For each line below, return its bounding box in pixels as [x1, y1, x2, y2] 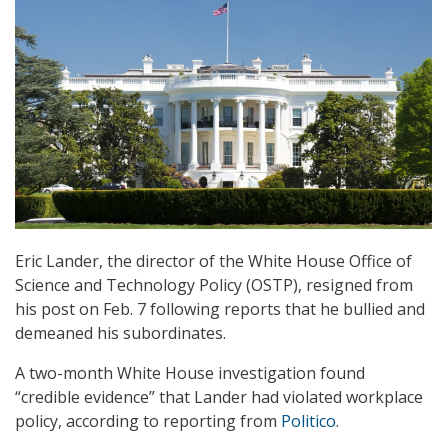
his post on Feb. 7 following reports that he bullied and [15, 298, 425, 321]
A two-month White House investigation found [15, 362, 365, 385]
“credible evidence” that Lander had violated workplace [15, 386, 423, 409]
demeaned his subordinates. [15, 322, 226, 345]
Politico [281, 410, 336, 433]
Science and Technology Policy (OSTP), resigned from [15, 274, 413, 297]
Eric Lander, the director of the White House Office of [15, 250, 412, 273]
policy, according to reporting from [15, 410, 281, 433]
